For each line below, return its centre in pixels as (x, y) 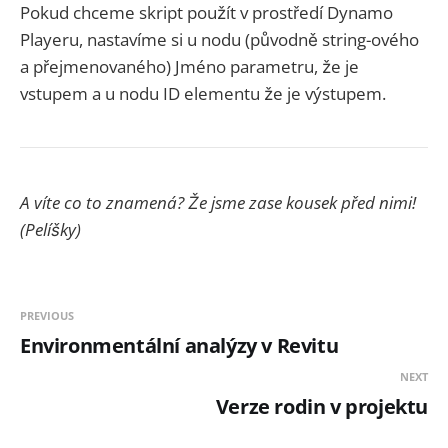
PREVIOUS (47, 316)
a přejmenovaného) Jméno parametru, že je (189, 66)
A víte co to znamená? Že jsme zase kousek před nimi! (218, 203)
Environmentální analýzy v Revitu (179, 346)
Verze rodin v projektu (321, 407)
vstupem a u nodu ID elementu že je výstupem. (203, 93)
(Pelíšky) (50, 230)
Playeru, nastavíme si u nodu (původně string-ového (219, 39)
